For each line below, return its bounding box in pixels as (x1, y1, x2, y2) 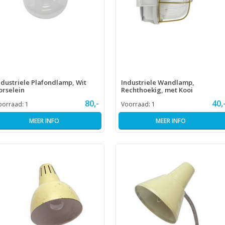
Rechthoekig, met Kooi (121, 85, 193, 94)
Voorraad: (121, 99, 152, 108)
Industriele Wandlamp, (121, 77, 194, 87)
